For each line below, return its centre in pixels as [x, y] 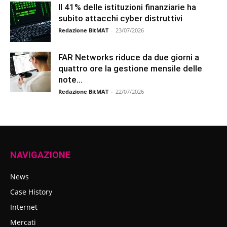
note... [70, 80]
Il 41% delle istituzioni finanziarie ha [127, 7]
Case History [31, 192]
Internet [24, 207]
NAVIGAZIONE [40, 155]
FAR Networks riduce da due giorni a [129, 57]
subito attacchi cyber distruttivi [120, 18]
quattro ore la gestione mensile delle [130, 68]
